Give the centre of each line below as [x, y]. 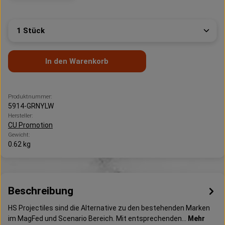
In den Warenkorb [77, 61]
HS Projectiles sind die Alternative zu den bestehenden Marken [109, 208]
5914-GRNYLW [31, 106]
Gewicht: [19, 135]
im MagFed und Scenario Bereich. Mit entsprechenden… [98, 218]
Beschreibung [41, 191]
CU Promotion [30, 125]
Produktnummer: [30, 96]
